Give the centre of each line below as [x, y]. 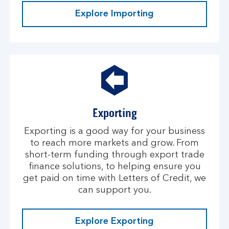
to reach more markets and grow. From [114, 143]
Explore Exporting [114, 221]
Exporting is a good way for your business [114, 131]
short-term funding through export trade [114, 155]
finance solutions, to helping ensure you [114, 167]
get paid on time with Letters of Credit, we [114, 178]
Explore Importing [114, 14]
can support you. [114, 190]
